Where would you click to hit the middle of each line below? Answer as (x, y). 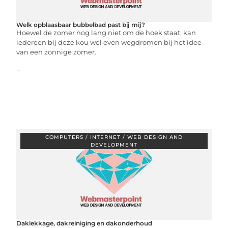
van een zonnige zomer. (56, 52)
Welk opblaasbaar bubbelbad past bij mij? (81, 25)
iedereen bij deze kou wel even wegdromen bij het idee (109, 42)
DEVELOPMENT (114, 145)
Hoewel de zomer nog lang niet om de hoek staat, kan (106, 33)
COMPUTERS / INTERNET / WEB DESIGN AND (114, 137)
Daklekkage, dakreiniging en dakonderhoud (84, 223)
